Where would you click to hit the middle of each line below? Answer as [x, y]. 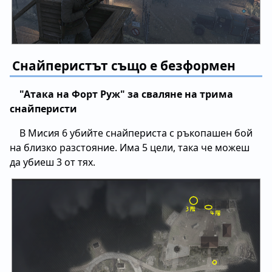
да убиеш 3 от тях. [53, 162]
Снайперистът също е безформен [124, 65]
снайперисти [43, 108]
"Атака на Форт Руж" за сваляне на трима [126, 94]
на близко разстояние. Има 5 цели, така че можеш [130, 147]
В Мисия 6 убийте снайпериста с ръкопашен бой [136, 133]
